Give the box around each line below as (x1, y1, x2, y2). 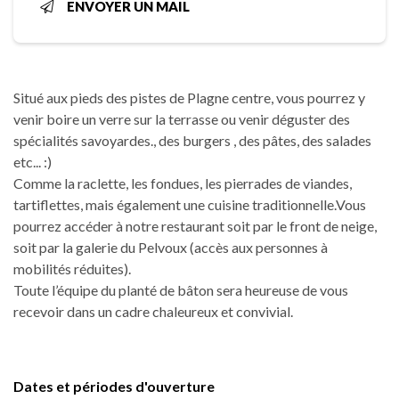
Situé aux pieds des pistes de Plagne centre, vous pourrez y (13, 89, 365, 107)
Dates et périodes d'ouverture (13, 378, 215, 395)
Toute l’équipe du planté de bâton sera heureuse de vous (13, 281, 348, 299)
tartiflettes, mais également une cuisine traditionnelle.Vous (13, 196, 366, 214)
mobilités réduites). (13, 260, 131, 278)
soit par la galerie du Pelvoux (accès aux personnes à (13, 239, 328, 256)
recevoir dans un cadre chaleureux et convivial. (13, 303, 293, 321)
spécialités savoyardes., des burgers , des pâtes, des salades (13, 132, 371, 150)
